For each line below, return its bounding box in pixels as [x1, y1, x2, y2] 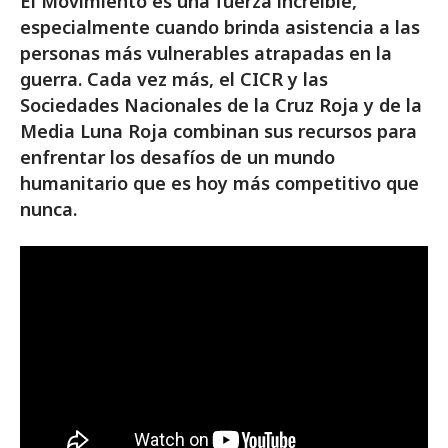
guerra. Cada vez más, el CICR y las [20, 67, 328, 91]
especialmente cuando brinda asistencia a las [20, 15, 420, 39]
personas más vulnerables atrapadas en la [20, 41, 392, 65]
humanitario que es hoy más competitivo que [20, 171, 419, 195]
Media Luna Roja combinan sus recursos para [20, 119, 417, 143]
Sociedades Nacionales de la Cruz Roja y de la [20, 93, 422, 117]
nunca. [20, 197, 77, 221]
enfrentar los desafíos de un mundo [20, 145, 335, 169]
